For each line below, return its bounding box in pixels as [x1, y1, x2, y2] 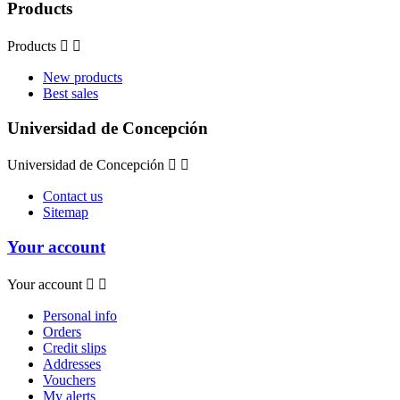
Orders [43, 323, 81, 339]
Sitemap [43, 204, 88, 221]
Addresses [43, 355, 101, 371]
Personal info [43, 307, 117, 323]
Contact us [43, 188, 103, 204]
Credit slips [43, 339, 106, 355]
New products [43, 69, 122, 85]
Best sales [43, 85, 98, 101]
